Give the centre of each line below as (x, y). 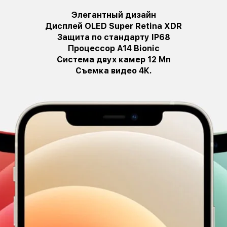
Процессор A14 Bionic (113, 48)
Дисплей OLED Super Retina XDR (113, 26)
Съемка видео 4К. (113, 70)
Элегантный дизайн (113, 15)
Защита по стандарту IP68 (113, 37)
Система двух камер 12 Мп (113, 59)
